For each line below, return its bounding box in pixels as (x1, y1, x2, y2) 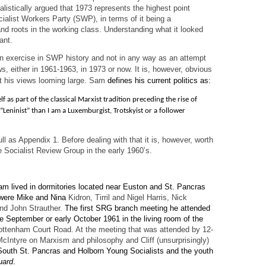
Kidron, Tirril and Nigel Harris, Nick (68, 192, 187, 202)
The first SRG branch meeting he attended (65, 203, 210, 213)
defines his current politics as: (107, 75, 211, 85)
